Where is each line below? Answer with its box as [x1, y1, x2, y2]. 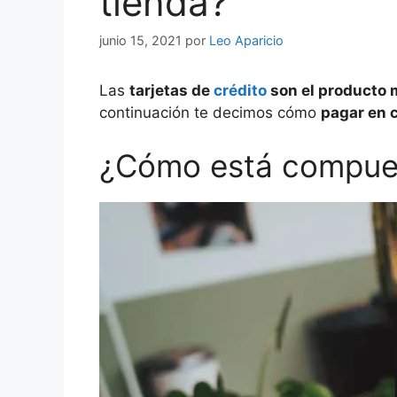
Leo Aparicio [209, 33, 284, 49]
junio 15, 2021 [99, 33, 182, 49]
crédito [214, 82, 270, 100]
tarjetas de [129, 82, 214, 100]
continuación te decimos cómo [99, 104, 321, 122]
